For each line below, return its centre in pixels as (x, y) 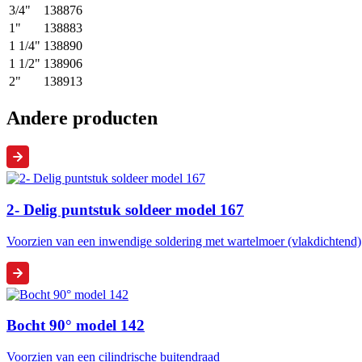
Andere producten (82, 118)
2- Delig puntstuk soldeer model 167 (125, 209)
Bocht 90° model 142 (76, 326)
